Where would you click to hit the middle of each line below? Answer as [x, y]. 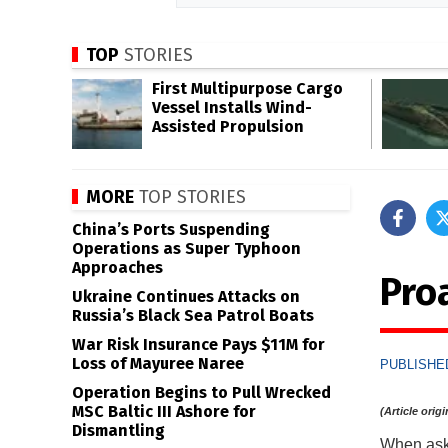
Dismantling [118, 430]
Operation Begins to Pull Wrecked [201, 392]
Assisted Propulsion [228, 126]
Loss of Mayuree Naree [158, 363]
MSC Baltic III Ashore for [164, 411]
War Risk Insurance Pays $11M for [198, 344]
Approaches [117, 267]
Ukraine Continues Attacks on [186, 296]
